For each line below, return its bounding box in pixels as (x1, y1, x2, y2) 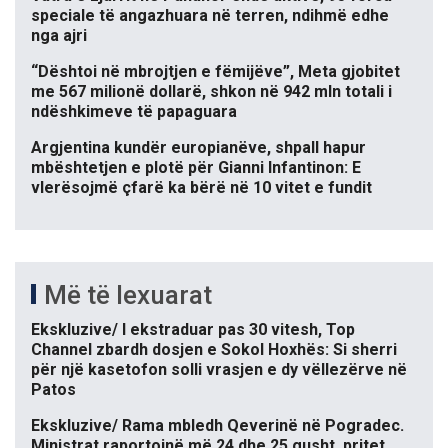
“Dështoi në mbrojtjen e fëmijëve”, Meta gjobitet (31, 62, 400, 82)
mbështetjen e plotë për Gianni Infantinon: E (31, 158, 361, 178)
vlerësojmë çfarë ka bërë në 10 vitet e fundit (31, 178, 372, 198)
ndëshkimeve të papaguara (31, 102, 237, 122)
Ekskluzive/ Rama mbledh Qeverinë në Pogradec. (31, 416, 404, 436)
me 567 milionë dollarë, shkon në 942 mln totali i (31, 82, 392, 102)
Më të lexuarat (44, 280, 212, 311)
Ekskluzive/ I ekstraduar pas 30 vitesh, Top (31, 320, 355, 340)
